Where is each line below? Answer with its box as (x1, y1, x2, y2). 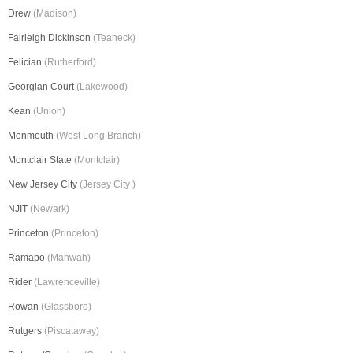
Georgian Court (8, 81, 76, 93)
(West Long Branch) (56, 130, 141, 142)
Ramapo (8, 252, 47, 264)
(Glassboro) (41, 301, 91, 313)
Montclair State (8, 154, 74, 166)
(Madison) (33, 8, 76, 20)
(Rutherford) (44, 57, 96, 69)
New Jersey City (8, 179, 80, 191)
